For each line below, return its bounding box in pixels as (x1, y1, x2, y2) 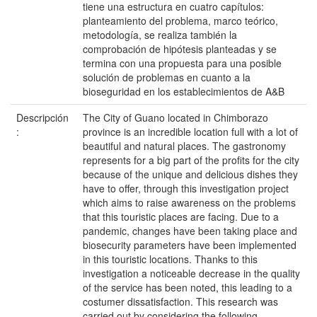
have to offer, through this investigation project (83, 181, 289, 195)
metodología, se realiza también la (83, 28, 237, 42)
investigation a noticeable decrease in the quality (83, 266, 300, 280)
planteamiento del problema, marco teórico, (83, 13, 278, 28)
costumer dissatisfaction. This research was (83, 294, 278, 309)
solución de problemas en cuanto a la (83, 70, 250, 84)
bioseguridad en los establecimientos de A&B (83, 84, 284, 98)
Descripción (16, 110, 69, 125)
